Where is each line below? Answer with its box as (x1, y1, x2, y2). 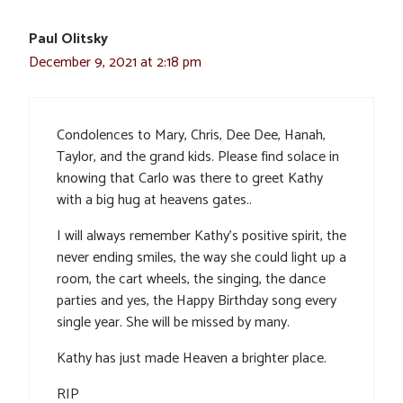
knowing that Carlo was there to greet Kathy (57, 166, 323, 192)
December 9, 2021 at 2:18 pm (29, 50, 201, 76)
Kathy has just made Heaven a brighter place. (57, 346, 327, 372)
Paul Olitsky (29, 27, 108, 52)
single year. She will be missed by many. (57, 310, 290, 336)
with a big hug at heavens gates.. (57, 188, 252, 213)
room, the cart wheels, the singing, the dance (57, 267, 326, 292)
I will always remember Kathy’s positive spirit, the (57, 224, 346, 249)
